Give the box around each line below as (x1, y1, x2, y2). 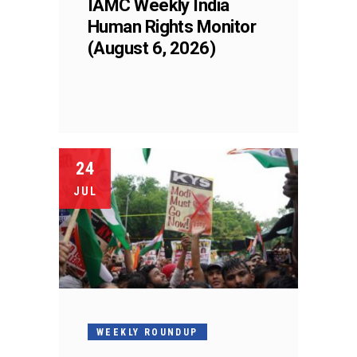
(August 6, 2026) (88, 37, 216, 58)
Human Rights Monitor (88, 16, 256, 37)
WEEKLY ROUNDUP (96, 326, 198, 338)
